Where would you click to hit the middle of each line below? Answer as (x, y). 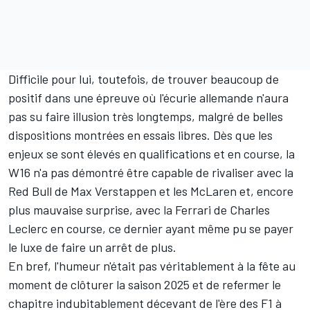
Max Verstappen (113, 191)
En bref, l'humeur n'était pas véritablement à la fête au (152, 266)
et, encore (265, 191)
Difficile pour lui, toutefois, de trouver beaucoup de (144, 79)
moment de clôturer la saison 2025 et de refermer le (145, 285)
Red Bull (30, 191)
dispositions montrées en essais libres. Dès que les (140, 135)
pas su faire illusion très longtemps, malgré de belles (146, 117)
